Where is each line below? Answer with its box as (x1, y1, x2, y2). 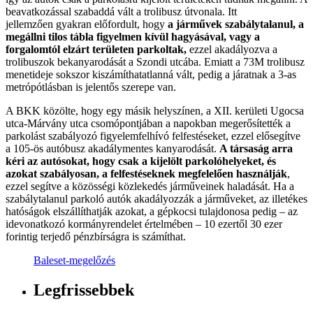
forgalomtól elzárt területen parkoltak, (6, 43, 187, 55)
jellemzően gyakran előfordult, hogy (6, 18, 168, 30)
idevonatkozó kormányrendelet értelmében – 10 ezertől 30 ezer (6, 218, 282, 230)
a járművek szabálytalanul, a (168, 18, 304, 30)
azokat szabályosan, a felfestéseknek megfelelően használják (6, 168, 287, 180)
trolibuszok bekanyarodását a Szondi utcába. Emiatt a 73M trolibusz (6, 56, 305, 68)
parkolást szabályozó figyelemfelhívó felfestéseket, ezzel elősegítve (6, 130, 300, 142)
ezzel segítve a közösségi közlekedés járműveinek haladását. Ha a (6, 180, 294, 192)
